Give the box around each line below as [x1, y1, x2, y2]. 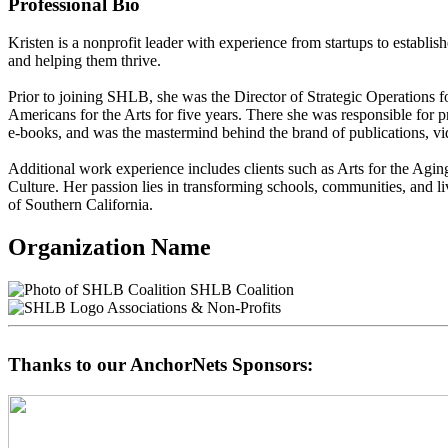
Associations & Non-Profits [107, 299, 281, 317]
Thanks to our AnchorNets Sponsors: [8, 353, 313, 375]
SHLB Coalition [186, 281, 294, 299]
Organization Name [8, 234, 211, 261]
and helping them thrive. [8, 52, 161, 70]
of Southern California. [8, 196, 153, 214]
